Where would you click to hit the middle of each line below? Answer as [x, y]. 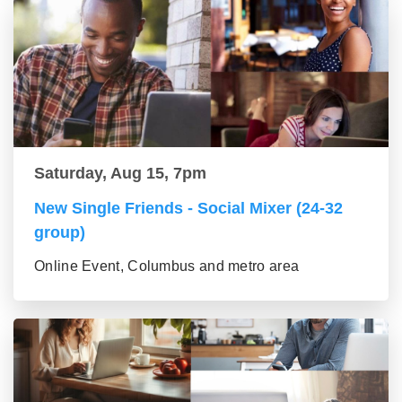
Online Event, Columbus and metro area [167, 266]
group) [60, 232]
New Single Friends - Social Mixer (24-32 [188, 208]
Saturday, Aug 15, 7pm [120, 173]
